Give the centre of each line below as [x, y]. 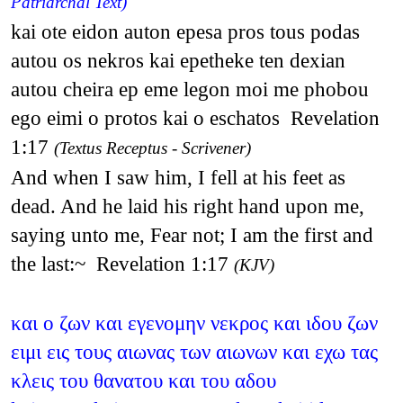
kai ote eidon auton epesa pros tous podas [185, 31]
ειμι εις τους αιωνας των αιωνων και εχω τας [194, 351]
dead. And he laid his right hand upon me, [187, 206]
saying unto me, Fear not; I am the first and [192, 234]
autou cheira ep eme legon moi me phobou [189, 89]
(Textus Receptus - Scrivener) [152, 148]
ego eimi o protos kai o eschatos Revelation [195, 117]
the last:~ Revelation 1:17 [122, 263]
